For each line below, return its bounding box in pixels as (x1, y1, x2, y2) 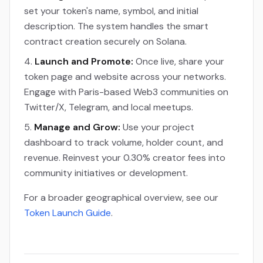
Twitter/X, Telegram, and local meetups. (24, 101, 193, 113)
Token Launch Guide (24, 207, 111, 219)
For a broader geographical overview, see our (24, 191, 218, 204)
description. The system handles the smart (24, 20, 208, 32)
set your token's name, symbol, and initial (24, 5, 198, 17)
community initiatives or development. (24, 167, 188, 179)
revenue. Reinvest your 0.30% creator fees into (24, 151, 225, 164)
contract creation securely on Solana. (24, 35, 187, 48)
